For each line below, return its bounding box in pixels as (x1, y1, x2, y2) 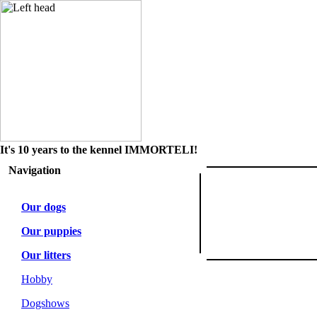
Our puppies (21, 225, 81, 237)
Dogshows (21, 297, 69, 309)
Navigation (8, 164, 61, 176)
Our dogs (21, 201, 66, 213)
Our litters (21, 249, 71, 261)
